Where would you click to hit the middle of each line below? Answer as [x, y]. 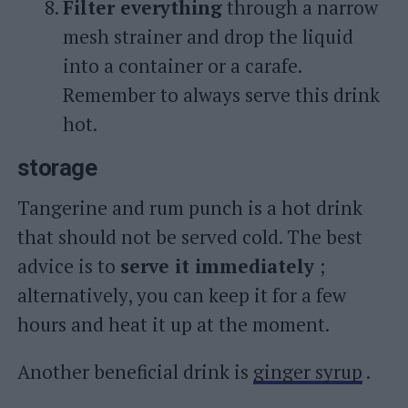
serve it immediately [217, 266]
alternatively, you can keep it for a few [181, 295]
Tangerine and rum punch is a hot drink [189, 208]
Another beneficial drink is [135, 372]
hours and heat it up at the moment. [173, 324]
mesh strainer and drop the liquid [208, 36]
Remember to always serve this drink [221, 95]
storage [57, 168]
